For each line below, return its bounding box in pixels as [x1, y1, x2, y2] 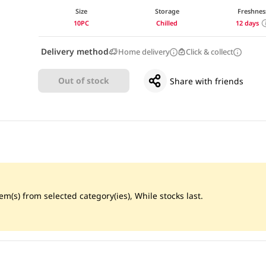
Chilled [156, 18, 178, 27]
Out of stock [58, 75, 109, 87]
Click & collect [186, 46, 234, 57]
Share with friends [170, 75, 244, 87]
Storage [154, 6, 179, 15]
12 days [236, 18, 259, 27]
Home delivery [118, 46, 170, 57]
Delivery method [40, 45, 109, 57]
